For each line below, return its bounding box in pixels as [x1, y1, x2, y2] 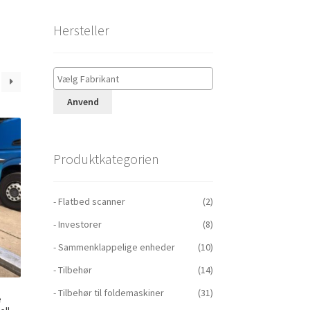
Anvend [66, 95, 99, 109]
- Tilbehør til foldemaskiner [53, 286, 164, 300]
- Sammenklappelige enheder [53, 241, 175, 254]
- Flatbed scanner [53, 195, 125, 208]
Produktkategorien [53, 149, 159, 167]
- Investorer [53, 218, 102, 231]
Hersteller [53, 21, 109, 39]
